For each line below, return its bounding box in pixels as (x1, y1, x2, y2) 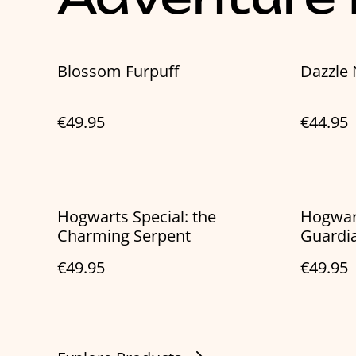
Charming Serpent (57, 225, 191, 247)
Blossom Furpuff (57, 60, 179, 83)
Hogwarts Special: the (57, 206, 216, 228)
